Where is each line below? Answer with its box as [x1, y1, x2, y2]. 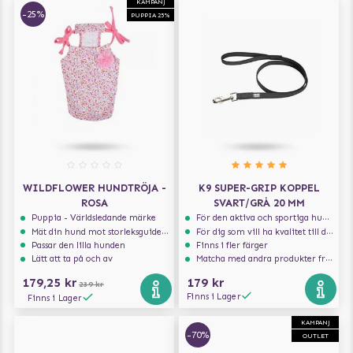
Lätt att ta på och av [32, 253, 113, 265]
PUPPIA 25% [131, 11, 170, 20]
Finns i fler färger [196, 240, 269, 251]
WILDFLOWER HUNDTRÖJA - [22, 182, 166, 195]
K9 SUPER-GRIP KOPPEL [198, 182, 320, 195]
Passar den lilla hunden [32, 240, 126, 251]
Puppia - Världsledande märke [32, 212, 157, 224]
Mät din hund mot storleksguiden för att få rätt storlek [32, 225, 162, 237]
